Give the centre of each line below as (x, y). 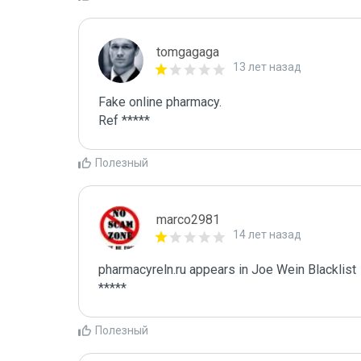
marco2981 (188, 220)
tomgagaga (188, 52)
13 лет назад (267, 67)
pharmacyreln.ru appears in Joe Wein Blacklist (227, 270)
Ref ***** (124, 120)
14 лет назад (267, 234)
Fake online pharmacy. (160, 102)
